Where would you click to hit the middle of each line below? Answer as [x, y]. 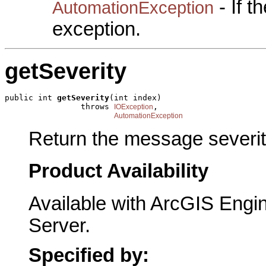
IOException [134, 107]
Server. [59, 226]
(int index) [135, 98]
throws [59, 107]
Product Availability [118, 171]
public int [31, 98]
